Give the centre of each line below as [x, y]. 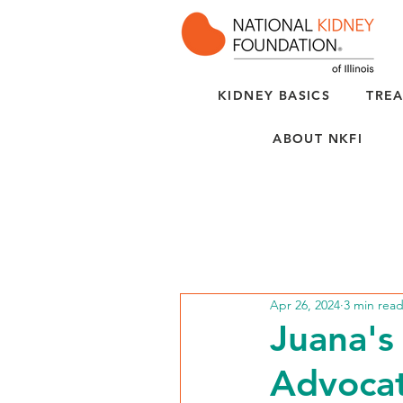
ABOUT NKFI [318, 139]
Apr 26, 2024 [305, 304]
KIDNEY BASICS [274, 95]
